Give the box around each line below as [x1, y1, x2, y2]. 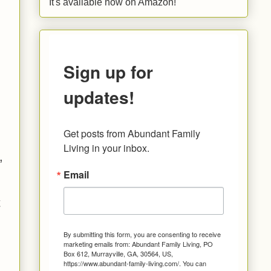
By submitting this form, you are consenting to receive [64, 229, 221, 239]
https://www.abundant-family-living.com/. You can [64, 258, 206, 268]
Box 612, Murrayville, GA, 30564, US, [64, 248, 173, 258]
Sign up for [64, 59, 153, 84]
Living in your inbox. [64, 140, 149, 155]
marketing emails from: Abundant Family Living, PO [64, 238, 213, 249]
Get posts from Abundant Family [64, 126, 200, 140]
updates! [64, 84, 134, 109]
